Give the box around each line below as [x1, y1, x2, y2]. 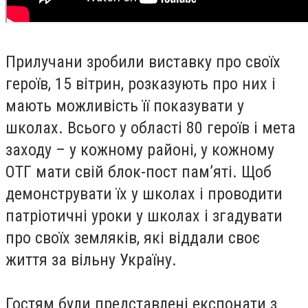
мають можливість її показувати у [5, 96, 244, 115]
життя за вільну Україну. [5, 250, 177, 269]
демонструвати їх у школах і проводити [5, 184, 283, 203]
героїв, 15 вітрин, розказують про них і [5, 74, 276, 93]
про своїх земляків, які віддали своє [5, 228, 260, 247]
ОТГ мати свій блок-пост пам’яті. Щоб [5, 162, 272, 181]
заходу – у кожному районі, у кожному [5, 140, 274, 159]
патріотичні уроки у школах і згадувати [5, 206, 283, 225]
